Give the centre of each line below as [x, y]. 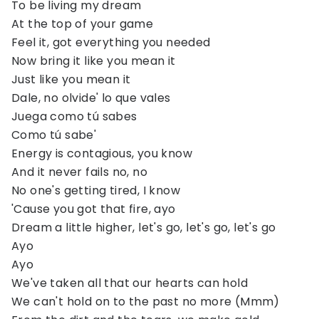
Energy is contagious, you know [102, 153]
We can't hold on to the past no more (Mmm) [146, 302]
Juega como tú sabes [74, 116]
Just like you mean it [71, 79]
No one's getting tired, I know [96, 190]
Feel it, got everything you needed [111, 42]
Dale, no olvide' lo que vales [91, 98]
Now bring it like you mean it [94, 61]
